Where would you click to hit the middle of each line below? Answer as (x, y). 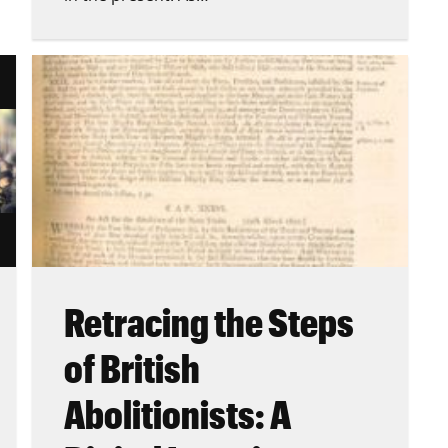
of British (132, 367)
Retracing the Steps (209, 321)
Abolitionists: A (177, 413)
